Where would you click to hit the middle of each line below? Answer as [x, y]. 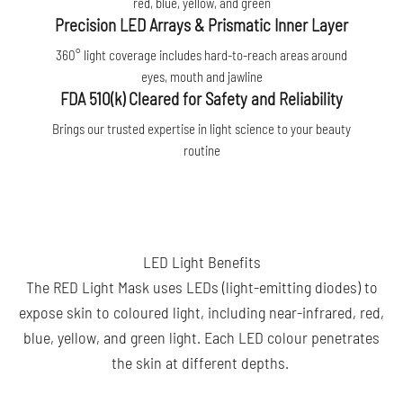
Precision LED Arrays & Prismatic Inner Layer [201, 24]
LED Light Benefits [201, 261]
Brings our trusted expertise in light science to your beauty [201, 128]
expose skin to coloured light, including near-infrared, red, [201, 312]
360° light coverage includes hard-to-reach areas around [201, 54]
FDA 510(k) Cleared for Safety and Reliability [201, 98]
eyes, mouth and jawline [201, 76]
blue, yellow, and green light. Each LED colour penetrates [201, 337]
